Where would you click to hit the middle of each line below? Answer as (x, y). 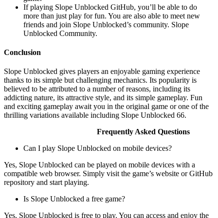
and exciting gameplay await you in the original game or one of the (106, 107)
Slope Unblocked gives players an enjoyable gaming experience (102, 72)
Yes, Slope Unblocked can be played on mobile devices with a (100, 165)
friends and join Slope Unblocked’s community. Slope (106, 24)
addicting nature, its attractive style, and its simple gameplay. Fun (103, 98)
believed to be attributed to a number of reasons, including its (97, 89)
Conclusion (22, 52)
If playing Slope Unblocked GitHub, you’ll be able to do (110, 7)
